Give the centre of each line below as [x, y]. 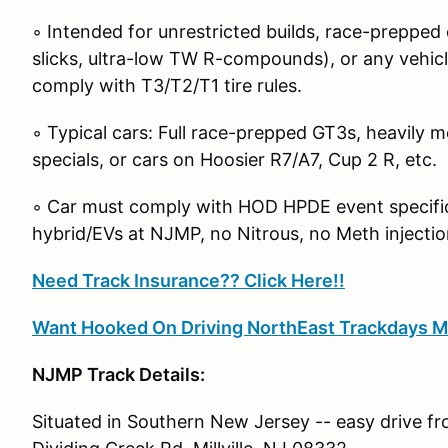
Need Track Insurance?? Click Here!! [188, 280]
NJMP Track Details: [118, 374]
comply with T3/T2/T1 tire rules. [167, 85]
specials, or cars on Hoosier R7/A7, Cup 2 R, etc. [234, 159]
